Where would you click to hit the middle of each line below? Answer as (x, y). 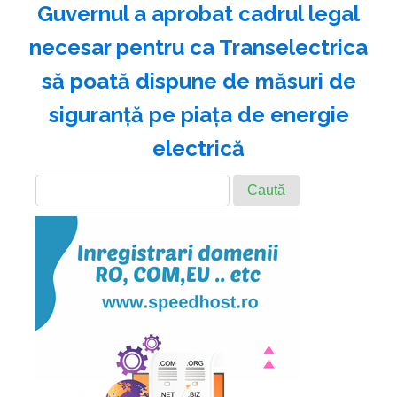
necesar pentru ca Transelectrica (198, 47)
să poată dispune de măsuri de (198, 81)
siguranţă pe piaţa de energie (198, 114)
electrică (198, 148)
